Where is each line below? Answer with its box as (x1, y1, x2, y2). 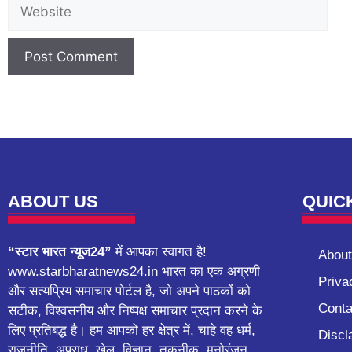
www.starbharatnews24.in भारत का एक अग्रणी (8, 263, 260, 279)
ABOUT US (8, 191, 98, 211)
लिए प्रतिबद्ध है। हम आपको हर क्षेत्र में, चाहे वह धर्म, (8, 322, 255, 338)
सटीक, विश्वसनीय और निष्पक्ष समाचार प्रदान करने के (8, 302, 262, 318)
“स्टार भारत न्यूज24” (8, 244, 112, 259)
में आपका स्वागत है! (112, 244, 207, 259)
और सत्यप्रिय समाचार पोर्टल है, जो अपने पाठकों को (8, 283, 251, 299)
